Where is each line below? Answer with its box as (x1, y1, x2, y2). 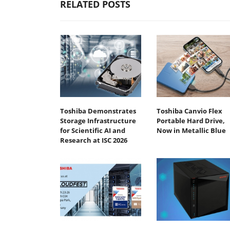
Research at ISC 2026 (60, 136, 127, 145)
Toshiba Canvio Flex (156, 106, 222, 116)
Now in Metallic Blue (156, 126, 226, 136)
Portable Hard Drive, (156, 116, 225, 126)
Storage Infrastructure (60, 116, 136, 126)
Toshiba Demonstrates (60, 106, 136, 116)
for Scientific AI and (60, 126, 125, 136)
